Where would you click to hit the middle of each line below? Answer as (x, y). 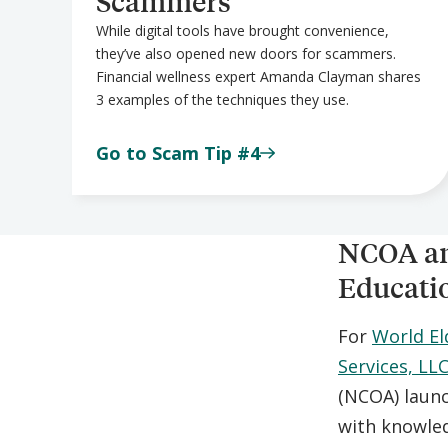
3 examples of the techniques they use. (222, 99)
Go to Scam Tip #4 (178, 152)
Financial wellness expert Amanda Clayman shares (258, 76)
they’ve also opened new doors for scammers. (246, 53)
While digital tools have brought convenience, (242, 30)
